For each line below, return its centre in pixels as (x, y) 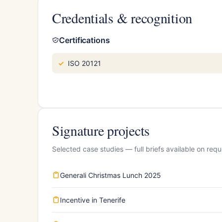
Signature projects (101, 130)
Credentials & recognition (122, 18)
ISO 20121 (84, 63)
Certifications (84, 40)
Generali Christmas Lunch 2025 (111, 175)
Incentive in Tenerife (93, 200)
